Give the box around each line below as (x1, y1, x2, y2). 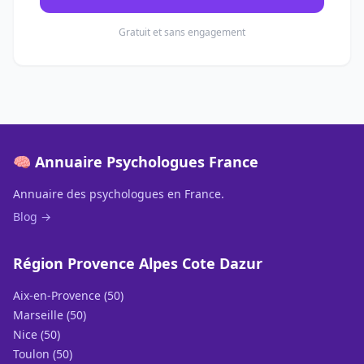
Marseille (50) (13, 307, 86, 323)
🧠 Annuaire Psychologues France (13, 152, 258, 171)
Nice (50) (13, 327, 60, 342)
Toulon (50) (13, 346, 72, 362)
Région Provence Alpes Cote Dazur (13, 253, 262, 273)
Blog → (13, 209, 51, 224)
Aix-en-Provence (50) (13, 288, 123, 303)
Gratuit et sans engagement (119, 25, 245, 39)
